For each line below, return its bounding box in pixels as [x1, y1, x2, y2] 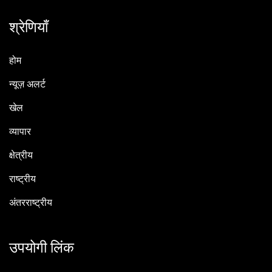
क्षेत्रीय [9, 148, 33, 163]
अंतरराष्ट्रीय [9, 195, 52, 211]
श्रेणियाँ [9, 17, 48, 39]
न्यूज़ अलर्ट [9, 77, 46, 92]
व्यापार [9, 124, 31, 140]
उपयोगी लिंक [9, 237, 74, 259]
